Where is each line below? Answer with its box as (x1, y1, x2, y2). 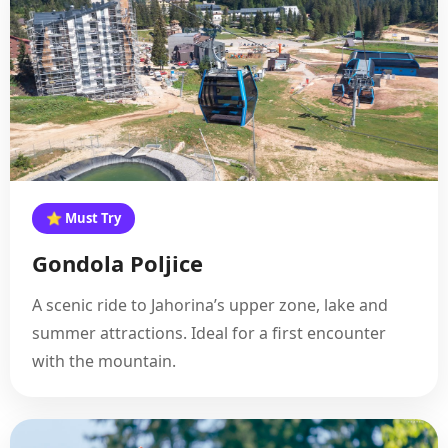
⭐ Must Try (46, 209, 121, 227)
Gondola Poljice (32, 248, 203, 278)
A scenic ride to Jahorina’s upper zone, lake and (32, 294, 388, 316)
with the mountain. (32, 350, 176, 372)
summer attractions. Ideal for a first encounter (32, 322, 386, 344)
